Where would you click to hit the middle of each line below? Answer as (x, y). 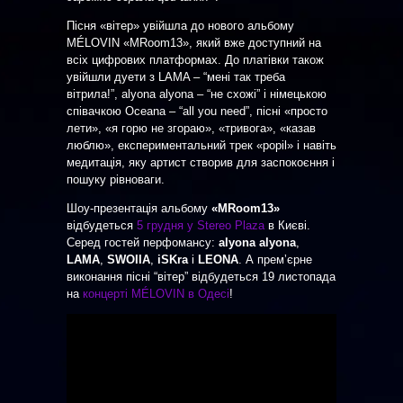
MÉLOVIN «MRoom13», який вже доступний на (194, 42)
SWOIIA (129, 259)
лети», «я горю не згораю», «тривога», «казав (191, 128)
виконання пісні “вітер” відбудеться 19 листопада (201, 276)
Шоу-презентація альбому (137, 208)
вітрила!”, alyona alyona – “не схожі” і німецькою (197, 94)
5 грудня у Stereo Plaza (201, 225)
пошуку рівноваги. (116, 179)
